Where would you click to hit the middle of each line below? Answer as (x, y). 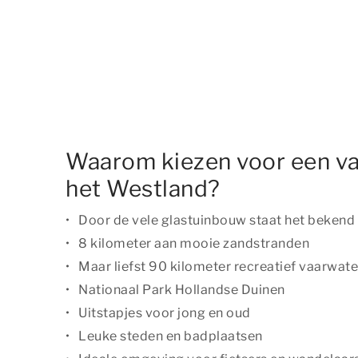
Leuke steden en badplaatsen (171, 336)
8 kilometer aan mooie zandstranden (194, 243)
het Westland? (143, 188)
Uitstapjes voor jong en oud (165, 312)
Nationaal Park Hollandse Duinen (182, 289)
